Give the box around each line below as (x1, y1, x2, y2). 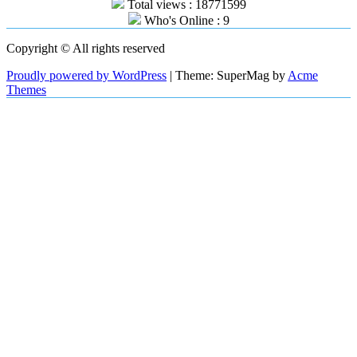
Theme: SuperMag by (175, 68, 288, 82)
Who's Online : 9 (140, 13, 229, 27)
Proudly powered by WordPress (6, 68, 167, 82)
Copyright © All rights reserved (6, 41, 165, 55)
